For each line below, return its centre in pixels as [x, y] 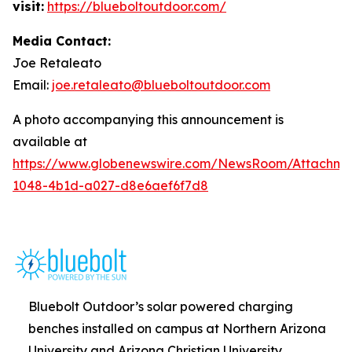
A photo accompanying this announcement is [148, 120]
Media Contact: [62, 41]
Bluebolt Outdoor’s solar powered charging [161, 307]
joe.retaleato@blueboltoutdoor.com [161, 85]
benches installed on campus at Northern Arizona [177, 329]
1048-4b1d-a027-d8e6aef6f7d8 [110, 186]
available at [50, 142]
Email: [32, 85]
